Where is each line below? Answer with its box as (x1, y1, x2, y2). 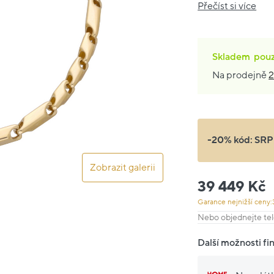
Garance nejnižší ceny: (198, 198, 273, 207)
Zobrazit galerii (89, 162, 155, 173)
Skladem (212, 51, 251, 62)
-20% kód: (207, 135, 255, 146)
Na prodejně (212, 70, 269, 81)
